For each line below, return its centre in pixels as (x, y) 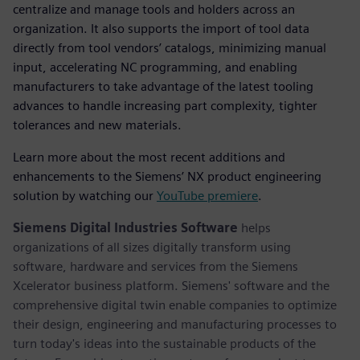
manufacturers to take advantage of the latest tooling (163, 86)
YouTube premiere (207, 195)
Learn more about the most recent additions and (149, 157)
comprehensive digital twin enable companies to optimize (175, 305)
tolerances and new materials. (97, 125)
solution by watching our (85, 195)
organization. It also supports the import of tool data (161, 28)
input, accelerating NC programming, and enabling (155, 67)
